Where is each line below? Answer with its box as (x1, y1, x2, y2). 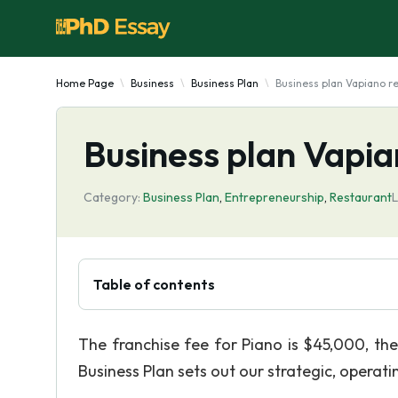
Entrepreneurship (225, 189, 324, 205)
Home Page (56, 76, 114, 90)
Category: (84, 189, 140, 205)
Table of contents (93, 275, 215, 293)
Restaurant (330, 189, 392, 205)
